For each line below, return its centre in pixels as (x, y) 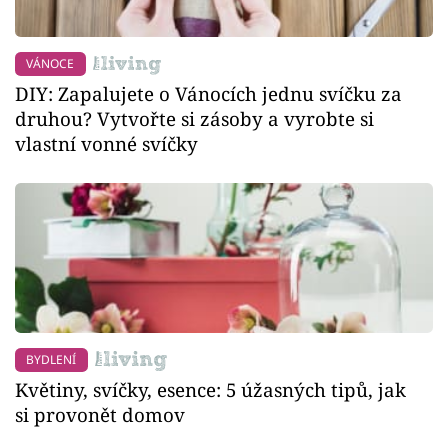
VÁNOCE (50, 63)
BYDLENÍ (51, 359)
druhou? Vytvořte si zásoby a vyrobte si (194, 119)
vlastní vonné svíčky (106, 144)
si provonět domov (100, 414)
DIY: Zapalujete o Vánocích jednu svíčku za (208, 94)
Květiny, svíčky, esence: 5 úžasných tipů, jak (210, 389)
